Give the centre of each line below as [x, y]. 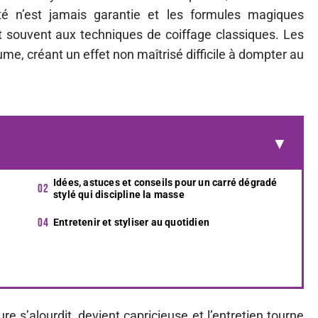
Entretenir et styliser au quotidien [131, 222]
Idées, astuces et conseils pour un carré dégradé [165, 182]
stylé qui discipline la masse [119, 194]
